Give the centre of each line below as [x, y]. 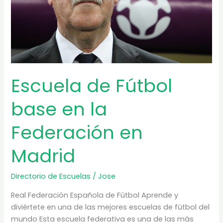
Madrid [43, 156]
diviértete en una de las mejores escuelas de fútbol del [111, 207]
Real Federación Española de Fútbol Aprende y [95, 195]
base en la [59, 109]
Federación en [77, 132]
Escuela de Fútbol [92, 86]
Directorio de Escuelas [51, 176]
